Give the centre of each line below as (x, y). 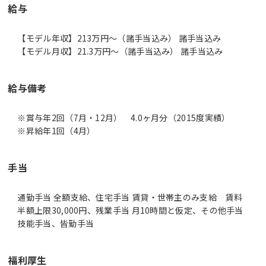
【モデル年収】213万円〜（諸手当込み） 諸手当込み (119, 38)
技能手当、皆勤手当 (56, 223)
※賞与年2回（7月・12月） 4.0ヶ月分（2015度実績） (124, 117)
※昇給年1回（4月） (56, 130)
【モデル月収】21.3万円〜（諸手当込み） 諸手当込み (120, 51)
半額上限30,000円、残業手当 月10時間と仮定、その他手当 (130, 210)
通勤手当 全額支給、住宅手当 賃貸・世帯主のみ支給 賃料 (130, 197)
